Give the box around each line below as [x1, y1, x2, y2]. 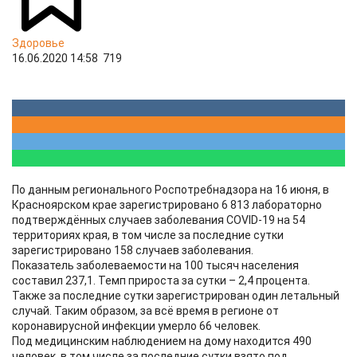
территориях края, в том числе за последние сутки [12, 229, 284, 241]
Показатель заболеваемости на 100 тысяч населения [12, 259, 299, 272]
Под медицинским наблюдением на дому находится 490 [12, 335, 312, 347]
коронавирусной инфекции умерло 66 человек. [12, 320, 261, 332]
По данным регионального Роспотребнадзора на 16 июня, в [12, 183, 329, 196]
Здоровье [12, 37, 65, 49]
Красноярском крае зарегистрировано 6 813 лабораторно [12, 198, 322, 211]
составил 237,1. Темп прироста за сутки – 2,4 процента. [12, 274, 310, 287]
